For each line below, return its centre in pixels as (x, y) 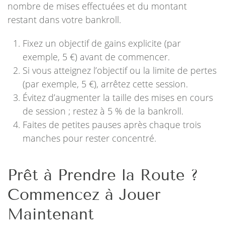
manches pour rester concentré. (89, 138)
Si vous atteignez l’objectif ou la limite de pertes (120, 70)
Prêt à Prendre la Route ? (103, 175)
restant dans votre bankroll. (64, 20)
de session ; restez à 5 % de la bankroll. (103, 111)
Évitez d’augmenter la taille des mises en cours (118, 97)
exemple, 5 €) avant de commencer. (96, 57)
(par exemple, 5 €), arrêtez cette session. (105, 84)
